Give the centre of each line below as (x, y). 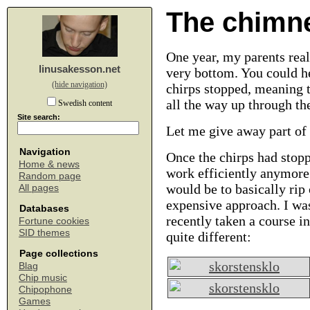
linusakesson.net (80, 69)
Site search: (39, 117)
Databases (44, 208)
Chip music (43, 277)
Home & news (49, 164)
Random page (50, 176)
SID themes (44, 232)
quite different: (209, 237)
